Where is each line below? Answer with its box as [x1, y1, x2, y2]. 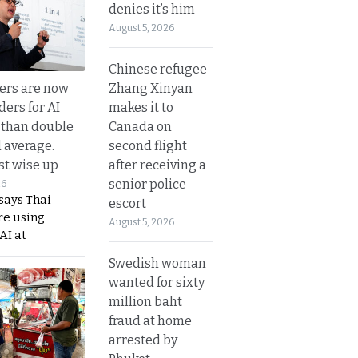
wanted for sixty [109, 274, 205, 290]
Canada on [109, 118, 172, 134]
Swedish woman [109, 255, 206, 271]
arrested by [109, 332, 177, 348]
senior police [109, 176, 186, 192]
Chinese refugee [109, 61, 207, 77]
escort [109, 195, 146, 211]
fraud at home [109, 312, 192, 328]
